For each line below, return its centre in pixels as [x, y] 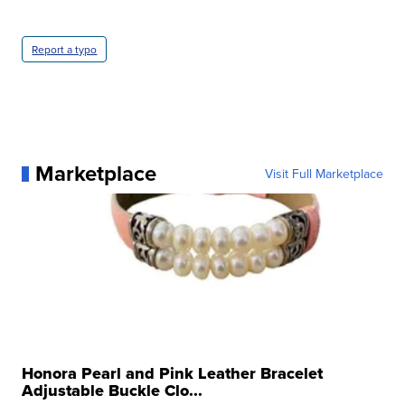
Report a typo [65, 50]
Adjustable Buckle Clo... [113, 391]
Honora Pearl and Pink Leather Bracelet [173, 374]
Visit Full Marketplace [324, 174]
